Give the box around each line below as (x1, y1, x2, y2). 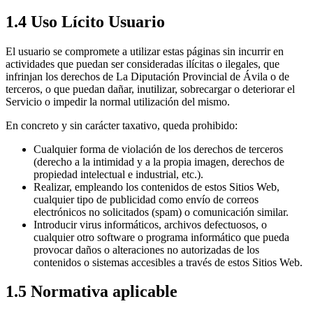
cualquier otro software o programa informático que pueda (34, 231, 289, 243)
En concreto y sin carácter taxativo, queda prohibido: (6, 119, 238, 131)
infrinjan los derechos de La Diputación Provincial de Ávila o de (6, 70, 289, 82)
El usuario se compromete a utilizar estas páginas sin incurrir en (6, 45, 284, 57)
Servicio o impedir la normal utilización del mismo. (6, 95, 230, 108)
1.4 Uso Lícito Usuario (6, 12, 165, 31)
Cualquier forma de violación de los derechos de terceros (34, 143, 283, 155)
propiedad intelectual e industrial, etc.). (34, 168, 203, 180)
